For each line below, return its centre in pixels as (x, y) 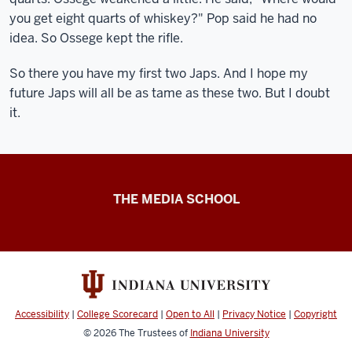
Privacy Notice (254, 315)
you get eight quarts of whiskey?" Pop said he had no (163, 18)
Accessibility (42, 315)
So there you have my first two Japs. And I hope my (159, 73)
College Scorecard (117, 315)
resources (58, 241)
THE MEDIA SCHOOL (176, 199)
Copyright (315, 315)
